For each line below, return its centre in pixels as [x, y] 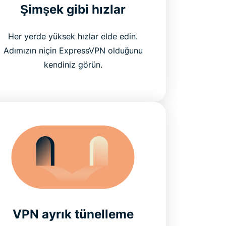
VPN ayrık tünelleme [73, 214]
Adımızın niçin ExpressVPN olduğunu [73, 50]
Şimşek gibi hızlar [73, 9]
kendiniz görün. [73, 64]
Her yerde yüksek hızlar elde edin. [73, 36]
